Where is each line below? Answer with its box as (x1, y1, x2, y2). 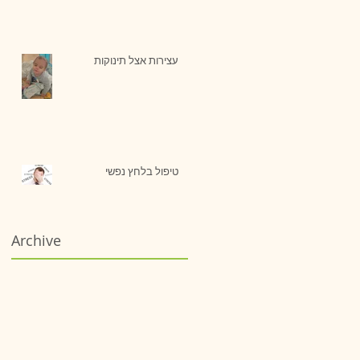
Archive (11, 230, 61, 250)
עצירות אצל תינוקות (94, 52, 178, 67)
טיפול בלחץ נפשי (105, 163, 178, 178)
